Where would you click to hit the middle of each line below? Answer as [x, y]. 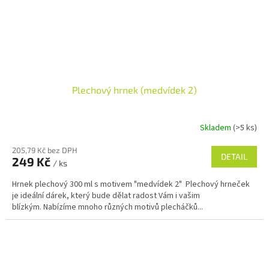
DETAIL [234, 157]
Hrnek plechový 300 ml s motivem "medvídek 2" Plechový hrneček [131, 185]
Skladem [216, 128]
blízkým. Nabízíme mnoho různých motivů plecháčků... [107, 207]
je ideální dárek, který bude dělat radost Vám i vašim [106, 196]
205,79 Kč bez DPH [45, 150]
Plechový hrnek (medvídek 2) [134, 90]
